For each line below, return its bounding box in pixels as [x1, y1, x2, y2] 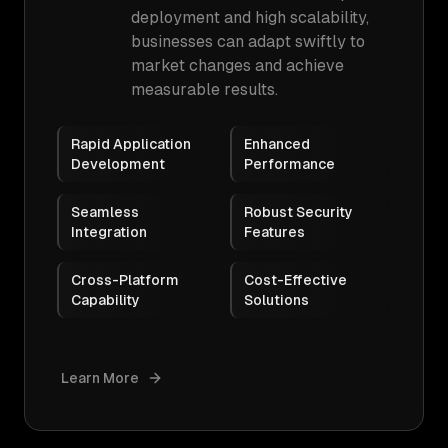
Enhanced [244, 136, 310, 152]
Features [244, 224, 305, 240]
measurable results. [131, 80, 278, 99]
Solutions [244, 292, 309, 308]
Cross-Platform [71, 272, 179, 288]
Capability [71, 292, 140, 308]
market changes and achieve [131, 56, 344, 75]
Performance [244, 156, 335, 172]
